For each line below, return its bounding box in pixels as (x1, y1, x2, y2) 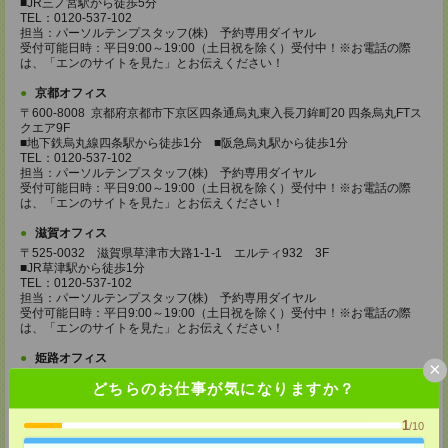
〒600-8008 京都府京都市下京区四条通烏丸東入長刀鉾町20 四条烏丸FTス (20, 106, 422, 120)
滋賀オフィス (35, 226, 107, 240)
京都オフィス (35, 86, 107, 100)
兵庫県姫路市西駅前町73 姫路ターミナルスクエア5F (20, 386, 312, 400)
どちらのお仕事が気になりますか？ (91, 379, 356, 396)
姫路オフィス (35, 351, 107, 365)
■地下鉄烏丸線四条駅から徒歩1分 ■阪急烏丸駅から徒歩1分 (20, 136, 348, 150)
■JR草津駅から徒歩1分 (20, 261, 145, 275)
